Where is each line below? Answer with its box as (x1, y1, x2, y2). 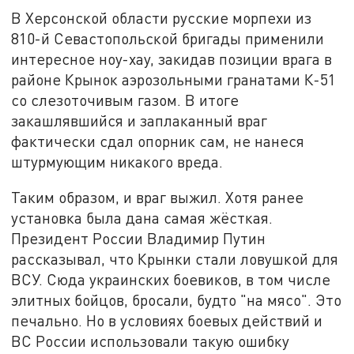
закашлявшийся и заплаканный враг (11, 111, 268, 130)
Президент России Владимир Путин (11, 229, 266, 248)
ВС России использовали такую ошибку (11, 332, 290, 351)
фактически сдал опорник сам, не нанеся (11, 131, 305, 150)
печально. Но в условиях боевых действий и (11, 311, 323, 330)
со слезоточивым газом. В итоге (11, 90, 239, 109)
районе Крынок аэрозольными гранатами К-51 (11, 70, 337, 88)
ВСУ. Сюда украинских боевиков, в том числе (11, 270, 331, 289)
